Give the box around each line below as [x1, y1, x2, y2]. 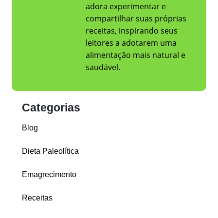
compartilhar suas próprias [86, 13, 186, 24]
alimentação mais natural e [86, 50, 185, 61]
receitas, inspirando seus [86, 25, 178, 36]
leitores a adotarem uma [86, 37, 177, 49]
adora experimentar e [86, 1, 166, 12]
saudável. [86, 62, 120, 73]
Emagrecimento [22, 170, 76, 179]
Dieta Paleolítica [22, 147, 79, 156]
